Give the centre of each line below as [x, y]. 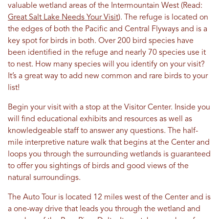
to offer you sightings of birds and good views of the [98, 166]
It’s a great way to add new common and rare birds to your [108, 77]
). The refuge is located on [163, 18]
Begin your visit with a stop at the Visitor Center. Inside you [109, 108]
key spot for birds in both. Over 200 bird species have [101, 41]
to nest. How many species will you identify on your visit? [106, 65]
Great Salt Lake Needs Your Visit [63, 18]
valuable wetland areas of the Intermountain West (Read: [105, 6]
